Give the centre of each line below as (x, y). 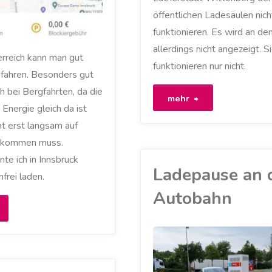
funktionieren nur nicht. (199, 66)
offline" (214, 151)
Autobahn (192, 198)
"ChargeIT (220, 97)
